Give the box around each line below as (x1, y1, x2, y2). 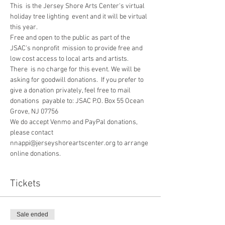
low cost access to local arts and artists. (10, 55, 129, 63)
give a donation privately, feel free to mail (10, 86, 132, 95)
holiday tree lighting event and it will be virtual (10, 13, 149, 21)
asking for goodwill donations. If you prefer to (10, 76, 145, 84)
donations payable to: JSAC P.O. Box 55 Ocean (10, 97, 146, 105)
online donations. (10, 150, 61, 158)
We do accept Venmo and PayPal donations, (10, 118, 139, 127)
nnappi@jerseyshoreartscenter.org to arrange (10, 139, 150, 148)
